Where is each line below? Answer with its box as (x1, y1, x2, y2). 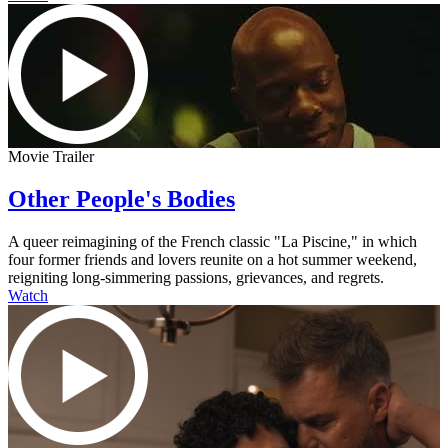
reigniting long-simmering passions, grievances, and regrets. (8, 268, 384, 286)
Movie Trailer (8, 147, 94, 165)
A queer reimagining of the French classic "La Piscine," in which (8, 232, 417, 250)
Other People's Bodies (8, 185, 235, 212)
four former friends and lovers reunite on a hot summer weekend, (8, 250, 417, 268)
